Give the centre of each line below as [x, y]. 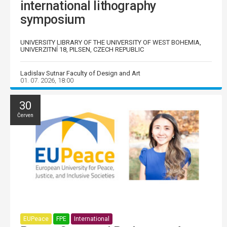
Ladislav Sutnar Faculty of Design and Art [80, 73]
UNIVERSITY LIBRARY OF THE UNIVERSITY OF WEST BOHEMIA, [111, 43]
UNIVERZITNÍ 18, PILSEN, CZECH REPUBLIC [82, 50]
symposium [53, 20]
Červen [25, 116]
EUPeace [36, 219]
